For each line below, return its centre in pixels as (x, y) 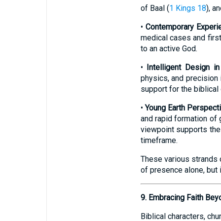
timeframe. (159, 140)
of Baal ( (155, 8)
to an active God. (169, 49)
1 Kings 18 (187, 8)
